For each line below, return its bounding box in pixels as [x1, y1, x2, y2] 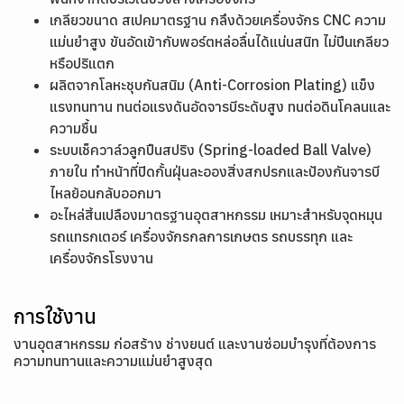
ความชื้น [50, 119, 97, 137]
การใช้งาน [14, 303, 96, 329]
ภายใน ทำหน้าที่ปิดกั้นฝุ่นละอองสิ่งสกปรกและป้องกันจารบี [50, 162, 380, 180]
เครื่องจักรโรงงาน [50, 249, 153, 267]
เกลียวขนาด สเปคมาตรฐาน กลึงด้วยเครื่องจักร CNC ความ [50, 11, 386, 29]
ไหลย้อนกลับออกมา [50, 184, 161, 202]
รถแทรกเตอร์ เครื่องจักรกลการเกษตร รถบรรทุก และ [50, 227, 353, 245]
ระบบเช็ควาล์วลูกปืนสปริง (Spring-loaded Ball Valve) [50, 141, 372, 159]
